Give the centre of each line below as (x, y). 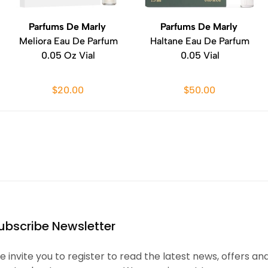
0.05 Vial (200, 55)
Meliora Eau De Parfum (68, 41)
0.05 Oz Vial (68, 55)
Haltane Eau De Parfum (200, 41)
